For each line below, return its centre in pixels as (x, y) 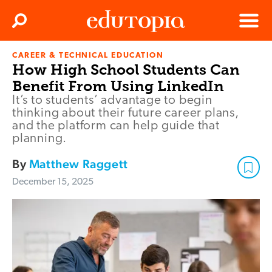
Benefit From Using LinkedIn (118, 86)
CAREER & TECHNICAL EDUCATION (88, 56)
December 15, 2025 (53, 182)
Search (32, 24)
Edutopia (104, 61)
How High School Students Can (126, 70)
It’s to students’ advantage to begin (112, 101)
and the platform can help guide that (116, 126)
